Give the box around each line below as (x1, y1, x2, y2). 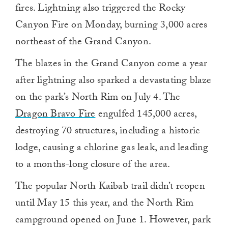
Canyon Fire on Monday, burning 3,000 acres (15, 17, 208, 35)
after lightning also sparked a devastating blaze (15, 73, 212, 91)
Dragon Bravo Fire (15, 106, 96, 124)
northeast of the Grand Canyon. (15, 34, 151, 52)
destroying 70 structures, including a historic (15, 123, 200, 141)
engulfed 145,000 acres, (95, 106, 197, 124)
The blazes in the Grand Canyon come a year (15, 56, 208, 74)
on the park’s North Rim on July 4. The (15, 90, 181, 107)
